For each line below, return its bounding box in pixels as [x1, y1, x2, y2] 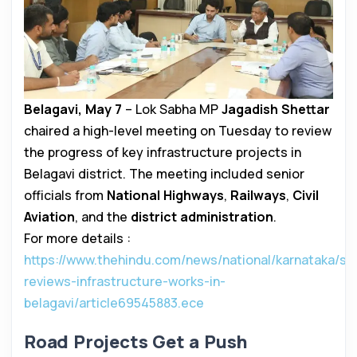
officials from [24, 186, 107, 205]
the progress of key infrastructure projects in [24, 143, 301, 162]
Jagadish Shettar [222, 100, 330, 119]
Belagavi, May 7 [24, 100, 122, 119]
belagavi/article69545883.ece [24, 294, 204, 312]
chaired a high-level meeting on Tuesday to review [24, 122, 331, 140]
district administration [131, 208, 273, 226]
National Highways [107, 186, 224, 205]
